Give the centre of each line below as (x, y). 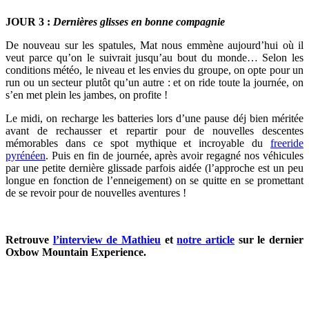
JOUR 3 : (29, 21)
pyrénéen (26, 155)
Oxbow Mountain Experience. (76, 252)
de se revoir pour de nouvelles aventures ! (96, 192)
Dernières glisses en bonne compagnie (139, 21)
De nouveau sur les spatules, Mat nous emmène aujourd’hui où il (154, 45)
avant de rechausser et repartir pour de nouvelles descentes (154, 130)
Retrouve (29, 239)
